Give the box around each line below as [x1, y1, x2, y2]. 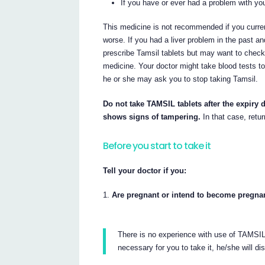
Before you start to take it [103, 139, 211, 153]
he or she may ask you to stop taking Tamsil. [103, 75, 258, 84]
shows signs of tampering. [103, 112, 201, 121]
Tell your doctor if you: [103, 166, 187, 175]
